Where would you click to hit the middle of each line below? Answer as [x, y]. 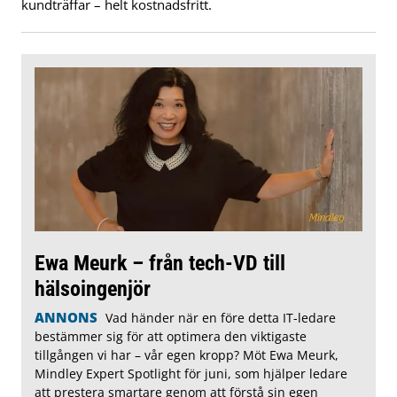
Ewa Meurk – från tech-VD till [160, 262]
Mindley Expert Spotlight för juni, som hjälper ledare [191, 373]
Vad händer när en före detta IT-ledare [220, 317]
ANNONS [66, 317]
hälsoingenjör [93, 288]
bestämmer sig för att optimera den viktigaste [171, 336]
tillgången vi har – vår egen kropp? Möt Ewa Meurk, [187, 354]
